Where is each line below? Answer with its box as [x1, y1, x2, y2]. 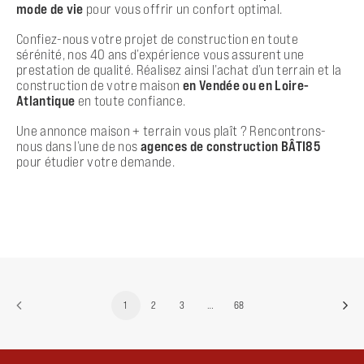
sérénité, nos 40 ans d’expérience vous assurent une [16, 45, 305, 63]
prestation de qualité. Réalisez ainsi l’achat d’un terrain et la [16, 61, 342, 78]
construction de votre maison [16, 76, 183, 93]
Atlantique [16, 92, 76, 109]
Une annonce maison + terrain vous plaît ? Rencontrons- [16, 122, 327, 139]
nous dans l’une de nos [16, 137, 141, 154]
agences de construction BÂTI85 [140, 137, 321, 154]
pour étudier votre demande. [16, 153, 175, 170]
